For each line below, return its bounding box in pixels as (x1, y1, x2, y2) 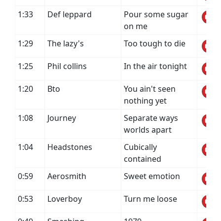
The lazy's (47, 38, 84, 49)
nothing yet (124, 95, 167, 106)
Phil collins (47, 61, 87, 72)
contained (124, 153, 161, 164)
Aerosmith (47, 171, 86, 182)
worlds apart (124, 124, 172, 135)
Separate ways (124, 112, 178, 123)
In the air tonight (124, 61, 187, 72)
